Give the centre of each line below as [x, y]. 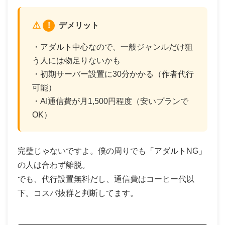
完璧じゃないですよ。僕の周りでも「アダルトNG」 [112, 151]
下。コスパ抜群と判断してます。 [78, 193]
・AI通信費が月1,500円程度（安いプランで [110, 101]
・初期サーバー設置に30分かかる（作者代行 [113, 74]
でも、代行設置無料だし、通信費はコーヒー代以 [106, 179]
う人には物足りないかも [76, 60]
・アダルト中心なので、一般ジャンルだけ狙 [113, 47]
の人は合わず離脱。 [54, 165]
